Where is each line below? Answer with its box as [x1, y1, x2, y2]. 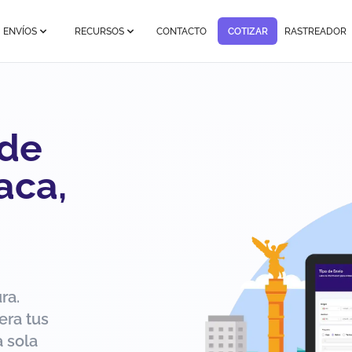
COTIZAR [227, 25, 268, 37]
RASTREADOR [284, 25, 347, 37]
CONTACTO [156, 25, 207, 37]
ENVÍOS [3, 25, 38, 37]
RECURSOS [75, 25, 125, 37]
